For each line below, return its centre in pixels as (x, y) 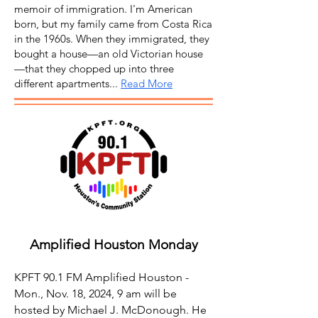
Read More (147, 83)
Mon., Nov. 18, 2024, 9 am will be (95, 294)
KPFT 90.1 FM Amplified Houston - (102, 277)
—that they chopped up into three (94, 68)
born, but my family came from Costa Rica (113, 24)
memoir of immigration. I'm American (103, 9)
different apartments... (67, 83)
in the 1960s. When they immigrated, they (112, 39)
